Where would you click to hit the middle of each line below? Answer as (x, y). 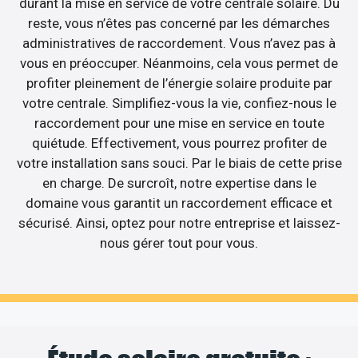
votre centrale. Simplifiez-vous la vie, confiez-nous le (179, 103)
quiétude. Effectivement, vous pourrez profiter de (179, 143)
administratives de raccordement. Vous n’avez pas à (179, 44)
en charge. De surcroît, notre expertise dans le (179, 183)
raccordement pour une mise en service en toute (179, 123)
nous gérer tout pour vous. (179, 243)
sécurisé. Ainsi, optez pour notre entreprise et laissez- (179, 223)
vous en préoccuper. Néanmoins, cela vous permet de (179, 64)
